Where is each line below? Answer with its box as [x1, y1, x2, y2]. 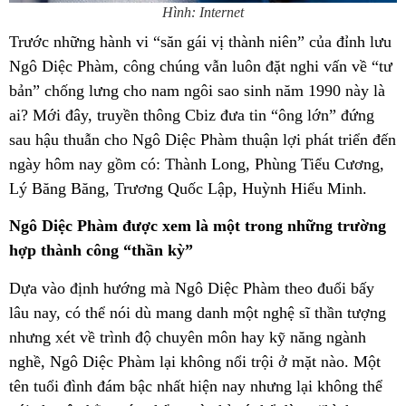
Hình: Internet [162, 5, 244, 20]
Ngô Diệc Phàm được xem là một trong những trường [9, 217, 386, 236]
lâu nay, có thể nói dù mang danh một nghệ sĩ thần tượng [9, 303, 386, 322]
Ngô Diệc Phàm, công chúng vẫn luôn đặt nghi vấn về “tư [9, 57, 392, 75]
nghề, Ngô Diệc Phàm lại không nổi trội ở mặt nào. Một [9, 352, 381, 371]
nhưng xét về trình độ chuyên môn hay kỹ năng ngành [9, 327, 366, 346]
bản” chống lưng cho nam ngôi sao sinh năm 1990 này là [9, 82, 385, 100]
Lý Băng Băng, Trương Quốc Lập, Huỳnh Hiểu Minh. [9, 179, 367, 198]
